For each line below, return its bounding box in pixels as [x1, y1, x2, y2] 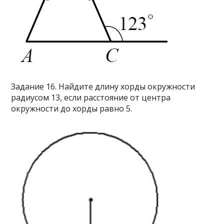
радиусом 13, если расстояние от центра [11, 92, 171, 103]
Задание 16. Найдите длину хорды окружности [11, 81, 195, 92]
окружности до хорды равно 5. [11, 103, 132, 114]
